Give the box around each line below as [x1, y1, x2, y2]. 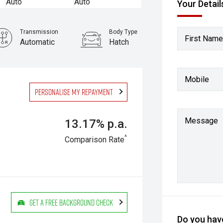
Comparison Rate [65, 135, 125, 144]
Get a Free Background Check [29, 197, 113, 208]
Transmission [19, 28, 58, 35]
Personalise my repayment [35, 87, 113, 97]
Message [185, 116, 219, 125]
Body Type [109, 28, 138, 35]
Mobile [185, 74, 210, 84]
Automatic [19, 37, 55, 47]
